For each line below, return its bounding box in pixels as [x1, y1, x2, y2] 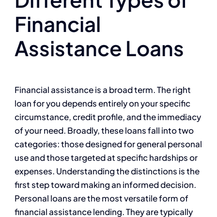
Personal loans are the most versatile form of [15, 192, 188, 203]
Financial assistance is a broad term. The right [15, 84, 191, 95]
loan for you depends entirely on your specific [15, 97, 190, 108]
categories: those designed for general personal [15, 138, 202, 149]
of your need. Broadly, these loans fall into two [15, 124, 194, 136]
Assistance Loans [15, 35, 184, 61]
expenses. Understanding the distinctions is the [15, 165, 200, 176]
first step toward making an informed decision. [15, 179, 196, 190]
